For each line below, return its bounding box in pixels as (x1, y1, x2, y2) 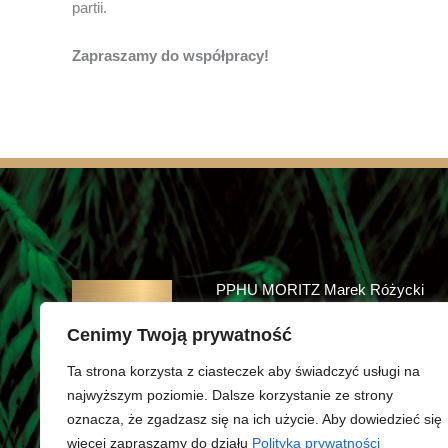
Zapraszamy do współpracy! (72, 46, 269, 64)
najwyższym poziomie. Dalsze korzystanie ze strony (67, 387, 393, 403)
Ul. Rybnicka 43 (276, 316, 389, 333)
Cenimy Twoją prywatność (67, 325, 292, 345)
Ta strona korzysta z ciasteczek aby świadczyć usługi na (67, 363, 420, 379)
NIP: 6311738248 (276, 364, 400, 381)
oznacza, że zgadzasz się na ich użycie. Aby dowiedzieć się (67, 411, 442, 427)
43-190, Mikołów (276, 340, 393, 357)
